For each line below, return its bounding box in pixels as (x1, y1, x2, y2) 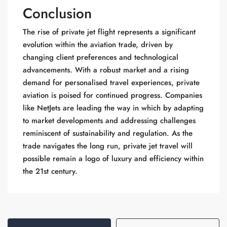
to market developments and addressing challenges (23, 115, 196, 126)
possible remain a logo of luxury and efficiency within (23, 153, 204, 164)
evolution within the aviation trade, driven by (23, 39, 173, 50)
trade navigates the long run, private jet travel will (23, 140, 193, 152)
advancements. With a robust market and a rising (23, 64, 189, 75)
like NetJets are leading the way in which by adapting (23, 102, 204, 113)
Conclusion (23, 3, 92, 24)
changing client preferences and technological (23, 52, 178, 63)
